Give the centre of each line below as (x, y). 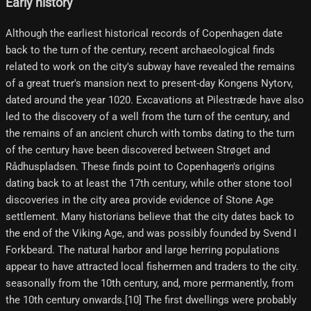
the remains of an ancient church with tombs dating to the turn (150, 133)
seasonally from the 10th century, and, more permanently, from (150, 283)
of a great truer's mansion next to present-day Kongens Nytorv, (149, 83)
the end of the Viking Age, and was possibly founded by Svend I (151, 233)
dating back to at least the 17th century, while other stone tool (149, 183)
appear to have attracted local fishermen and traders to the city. (152, 266)
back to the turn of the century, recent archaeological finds (140, 50)
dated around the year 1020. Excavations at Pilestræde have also (155, 100)
